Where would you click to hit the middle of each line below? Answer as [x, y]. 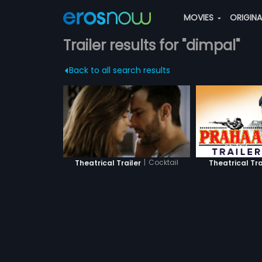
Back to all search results [119, 70]
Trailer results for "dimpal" [151, 45]
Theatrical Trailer [108, 163]
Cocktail [163, 163]
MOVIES [199, 18]
